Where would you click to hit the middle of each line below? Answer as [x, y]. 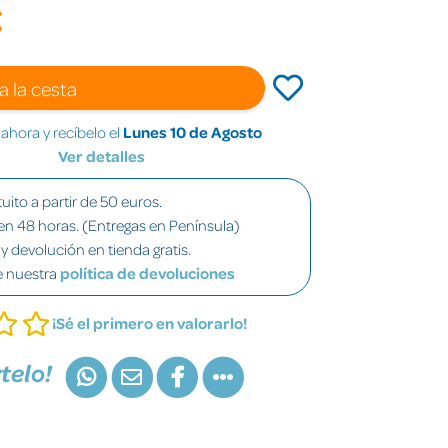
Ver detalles [101, 155]
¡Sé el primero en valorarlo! [149, 322]
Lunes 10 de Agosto [192, 131]
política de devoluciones [147, 272]
